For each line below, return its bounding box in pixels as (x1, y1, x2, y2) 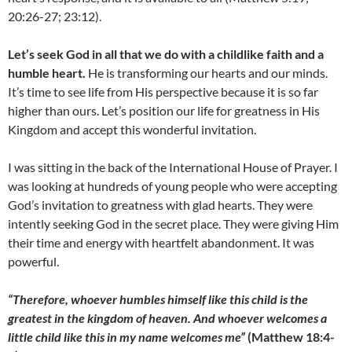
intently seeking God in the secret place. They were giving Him (8, 216, 339, 232)
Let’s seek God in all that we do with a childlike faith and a (8, 46, 324, 62)
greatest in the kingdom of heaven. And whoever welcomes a (8, 310, 327, 326)
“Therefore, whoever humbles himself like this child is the (8, 291, 308, 307)
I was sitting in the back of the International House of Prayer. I (8, 159, 338, 175)
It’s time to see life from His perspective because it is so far (8, 84, 318, 100)
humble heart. (8, 65, 86, 81)
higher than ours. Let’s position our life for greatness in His (8, 103, 320, 119)
